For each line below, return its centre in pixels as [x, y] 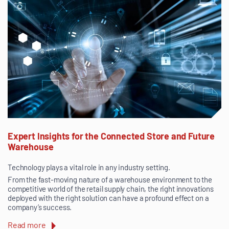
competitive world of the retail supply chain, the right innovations [111, 189]
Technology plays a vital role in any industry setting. [89, 167]
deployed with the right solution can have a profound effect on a [108, 198]
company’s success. [40, 207]
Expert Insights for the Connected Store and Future [111, 136]
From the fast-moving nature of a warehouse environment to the [110, 180]
